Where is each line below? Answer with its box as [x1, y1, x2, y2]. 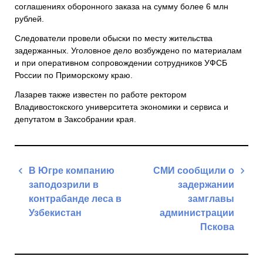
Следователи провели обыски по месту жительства [15, 33, 213, 43]
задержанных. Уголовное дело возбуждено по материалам [15, 45, 242, 55]
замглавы [188, 193, 234, 204]
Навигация [14, 162, 65, 174]
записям [14, 183, 55, 195]
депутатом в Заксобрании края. [15, 114, 136, 124]
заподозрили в [29, 179, 99, 190]
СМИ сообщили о [153, 165, 234, 176]
